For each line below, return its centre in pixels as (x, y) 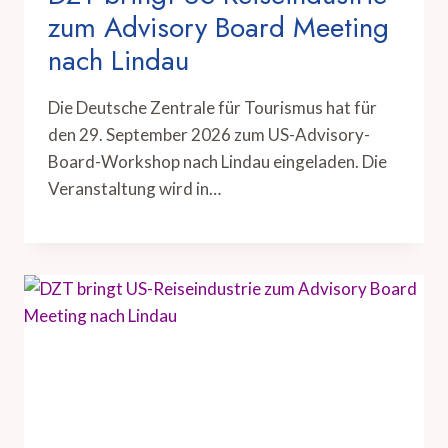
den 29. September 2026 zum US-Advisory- (209, 135)
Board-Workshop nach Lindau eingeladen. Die (217, 162)
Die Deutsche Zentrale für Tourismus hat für (212, 108)
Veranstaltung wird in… (134, 189)
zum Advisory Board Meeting (218, 28)
